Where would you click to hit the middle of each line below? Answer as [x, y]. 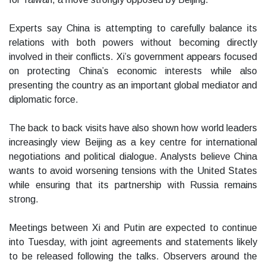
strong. [24, 199]
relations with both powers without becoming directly [133, 43]
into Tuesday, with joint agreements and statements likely [133, 242]
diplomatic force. [44, 100]
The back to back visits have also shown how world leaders [133, 128]
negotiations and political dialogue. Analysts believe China [133, 157]
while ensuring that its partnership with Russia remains [133, 185]
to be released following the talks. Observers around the [133, 256]
